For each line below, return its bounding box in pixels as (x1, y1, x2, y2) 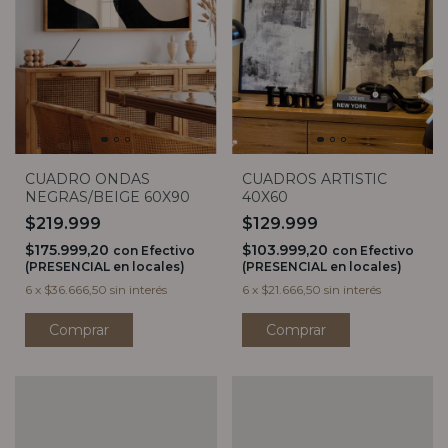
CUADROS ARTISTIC (241, 169, 387, 188)
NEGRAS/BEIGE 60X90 (25, 187, 190, 206)
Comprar (265, 320, 326, 339)
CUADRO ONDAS (25, 169, 150, 188)
